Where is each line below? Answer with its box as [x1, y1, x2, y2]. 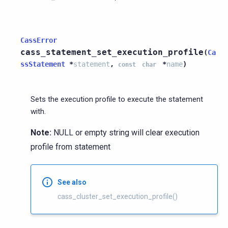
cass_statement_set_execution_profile [20, 47, 204, 57]
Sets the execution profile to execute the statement [31, 94, 203, 104]
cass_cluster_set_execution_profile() [58, 192, 178, 201]
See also [58, 178, 87, 186]
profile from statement [31, 141, 110, 152]
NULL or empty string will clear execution [51, 127, 199, 137]
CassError [20, 36, 57, 44]
